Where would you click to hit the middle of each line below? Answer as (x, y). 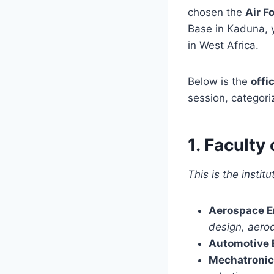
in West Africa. (223, 45)
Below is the (219, 81)
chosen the (217, 12)
